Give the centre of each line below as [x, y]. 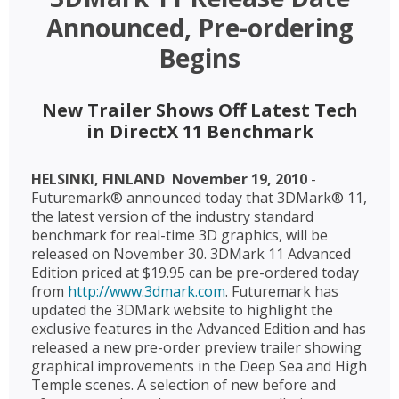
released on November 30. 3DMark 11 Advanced [191, 254]
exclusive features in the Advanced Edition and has [199, 329]
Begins [199, 58]
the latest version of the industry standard [172, 216]
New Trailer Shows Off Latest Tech [199, 110]
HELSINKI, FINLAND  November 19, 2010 [169, 179]
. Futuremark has [282, 291]
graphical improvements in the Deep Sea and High [199, 366]
